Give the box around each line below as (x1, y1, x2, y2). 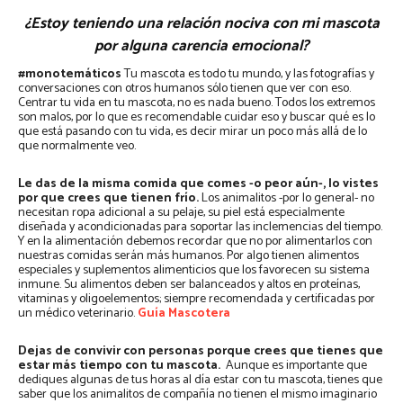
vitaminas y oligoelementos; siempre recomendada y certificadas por (18, 289, 375, 310)
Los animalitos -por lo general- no (201, 188, 374, 210)
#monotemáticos (18, 64, 121, 85)
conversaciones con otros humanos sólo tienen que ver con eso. (18, 78, 351, 100)
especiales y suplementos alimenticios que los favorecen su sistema (18, 260, 370, 282)
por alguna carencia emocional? (94, 33, 309, 59)
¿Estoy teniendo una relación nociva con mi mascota (23, 11, 380, 37)
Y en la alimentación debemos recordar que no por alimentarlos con (18, 231, 372, 253)
